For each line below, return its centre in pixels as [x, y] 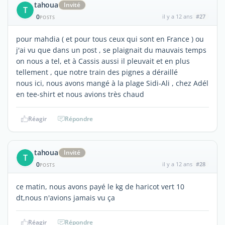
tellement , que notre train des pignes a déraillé [97, 72]
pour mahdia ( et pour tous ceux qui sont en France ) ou [111, 39]
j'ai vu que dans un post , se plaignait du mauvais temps [111, 50]
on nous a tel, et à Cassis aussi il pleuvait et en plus [103, 61]
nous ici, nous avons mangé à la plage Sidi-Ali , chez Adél [112, 83]
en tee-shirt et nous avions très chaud [80, 94]
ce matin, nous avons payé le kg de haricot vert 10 [100, 186]
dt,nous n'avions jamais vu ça [66, 197]
